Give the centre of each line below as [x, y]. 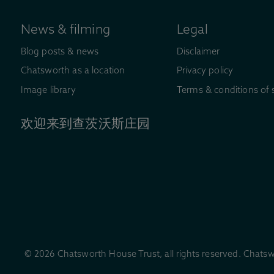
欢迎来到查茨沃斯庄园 [85, 125]
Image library [48, 91]
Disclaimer [198, 52]
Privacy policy [205, 72]
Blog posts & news [60, 52]
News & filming [65, 31]
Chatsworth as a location [73, 72]
